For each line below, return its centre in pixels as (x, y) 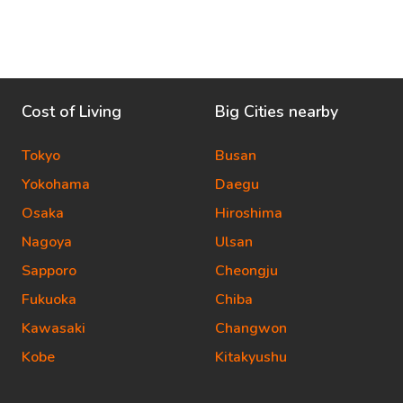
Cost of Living (72, 112)
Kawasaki (54, 328)
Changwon (251, 328)
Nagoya (47, 242)
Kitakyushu (251, 357)
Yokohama (56, 184)
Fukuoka (49, 300)
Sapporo (49, 271)
